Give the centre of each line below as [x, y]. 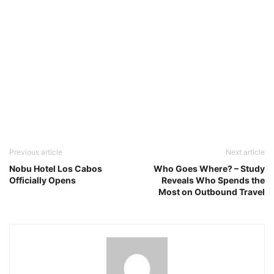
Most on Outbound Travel [212, 191]
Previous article [36, 152]
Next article [245, 152]
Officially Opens [43, 180]
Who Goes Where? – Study [209, 168]
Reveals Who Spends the [213, 180]
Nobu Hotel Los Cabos [56, 168]
